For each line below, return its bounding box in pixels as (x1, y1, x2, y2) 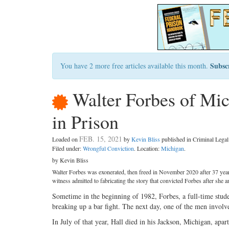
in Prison (52, 109, 119, 134)
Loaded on (52, 135, 79, 144)
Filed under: (52, 144, 83, 153)
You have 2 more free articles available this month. (60, 61, 210, 71)
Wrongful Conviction (83, 144, 134, 153)
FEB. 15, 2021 (79, 134, 122, 144)
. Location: (134, 144, 161, 153)
